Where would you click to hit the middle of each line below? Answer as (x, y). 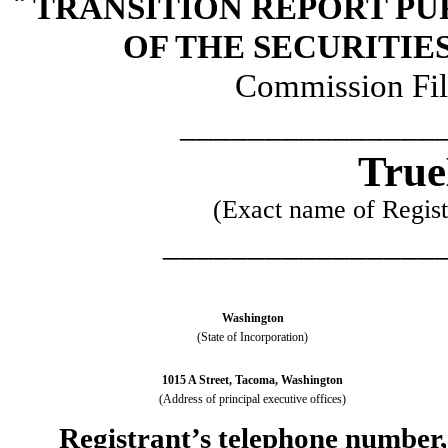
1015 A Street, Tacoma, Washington (252, 380)
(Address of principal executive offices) (252, 399)
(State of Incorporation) (252, 337)
